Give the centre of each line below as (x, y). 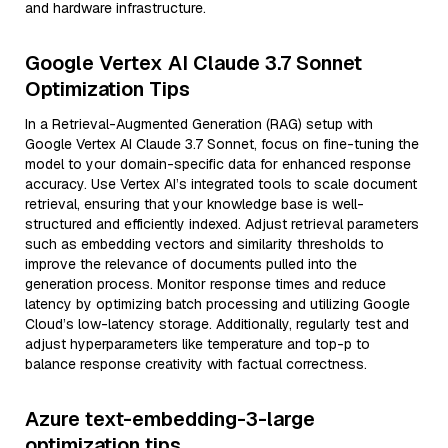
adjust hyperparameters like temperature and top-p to (197, 344)
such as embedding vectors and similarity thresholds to (204, 244)
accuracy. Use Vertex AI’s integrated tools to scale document (221, 184)
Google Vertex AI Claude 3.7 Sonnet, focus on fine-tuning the (222, 144)
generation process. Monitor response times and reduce (205, 284)
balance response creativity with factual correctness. (196, 364)
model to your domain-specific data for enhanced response (218, 164)
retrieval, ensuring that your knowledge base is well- (194, 204)
